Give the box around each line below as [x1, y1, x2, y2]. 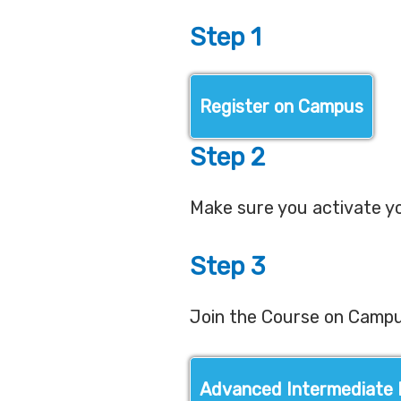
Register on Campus [200, 96, 363, 118]
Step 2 [190, 142, 265, 173]
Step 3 [190, 252, 265, 282]
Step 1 [190, 22, 261, 53]
